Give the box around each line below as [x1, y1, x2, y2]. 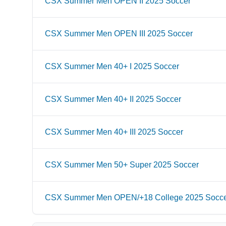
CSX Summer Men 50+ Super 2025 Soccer [45, 160, 199, 169]
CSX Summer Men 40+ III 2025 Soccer [45, 128, 183, 136]
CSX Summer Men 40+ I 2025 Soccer [45, 62, 179, 71]
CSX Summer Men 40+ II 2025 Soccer [45, 95, 181, 103]
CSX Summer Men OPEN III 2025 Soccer [45, 29, 193, 38]
